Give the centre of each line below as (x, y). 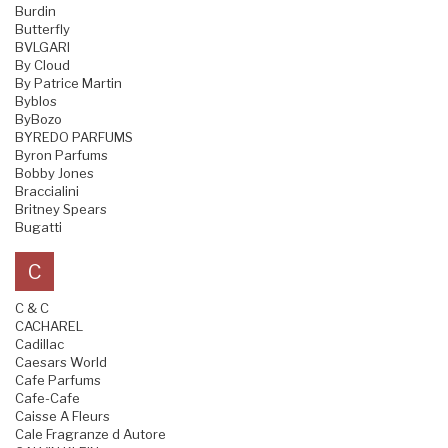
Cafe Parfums (58, 380)
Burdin (35, 11)
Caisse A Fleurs (62, 416)
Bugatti (38, 227)
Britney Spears (61, 209)
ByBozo (38, 119)
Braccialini (47, 191)
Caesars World (61, 362)
